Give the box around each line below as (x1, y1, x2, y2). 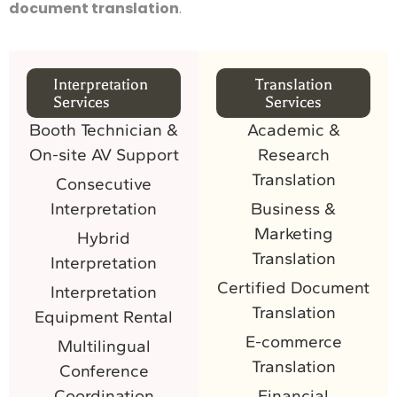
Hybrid (77, 227, 130, 248)
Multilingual (57, 335, 151, 356)
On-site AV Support (28, 144, 179, 165)
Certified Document (217, 276, 370, 298)
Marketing (253, 222, 333, 244)
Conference (58, 360, 149, 381)
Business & (251, 198, 336, 219)
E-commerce (245, 331, 342, 352)
